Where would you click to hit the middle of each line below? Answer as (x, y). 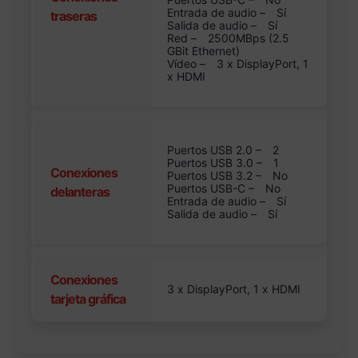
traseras (74, 16)
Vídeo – (188, 64)
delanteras (80, 192)
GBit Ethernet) (204, 51)
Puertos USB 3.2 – (216, 176)
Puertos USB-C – (213, 189)
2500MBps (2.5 (249, 38)
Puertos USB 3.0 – (217, 163)
